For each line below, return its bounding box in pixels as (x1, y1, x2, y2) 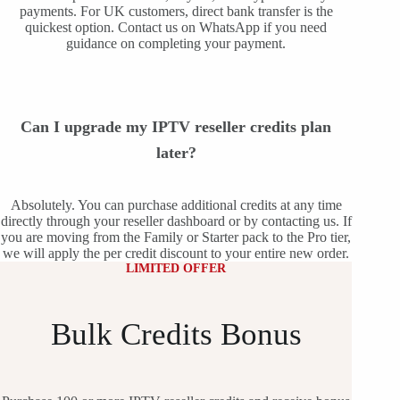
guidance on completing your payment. (66, 35, 287, 51)
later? (155, 143, 196, 162)
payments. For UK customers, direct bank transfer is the (19, 3, 333, 19)
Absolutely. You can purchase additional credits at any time (10, 196, 342, 212)
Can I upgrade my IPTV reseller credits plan (21, 117, 332, 136)
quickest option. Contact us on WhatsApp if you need (25, 19, 328, 35)
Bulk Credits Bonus (50, 316, 302, 352)
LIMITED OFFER (126, 261, 227, 275)
